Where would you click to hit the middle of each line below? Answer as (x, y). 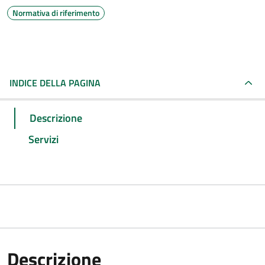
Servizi (43, 139)
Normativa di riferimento (56, 13)
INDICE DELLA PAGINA (55, 83)
